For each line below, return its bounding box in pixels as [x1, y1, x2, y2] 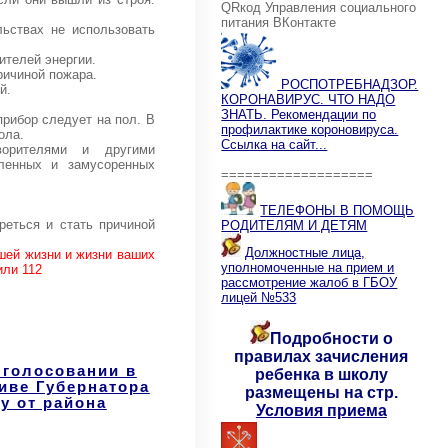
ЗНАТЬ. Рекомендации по [221, 106, 377, 122]
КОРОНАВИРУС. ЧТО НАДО [221, 91, 396, 107]
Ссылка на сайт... [221, 136, 328, 152]
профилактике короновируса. [221, 121, 399, 137]
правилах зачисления [234, 347, 409, 365]
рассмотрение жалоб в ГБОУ [221, 274, 398, 290]
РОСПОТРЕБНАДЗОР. [277, 76, 419, 92]
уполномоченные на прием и [221, 259, 395, 275]
